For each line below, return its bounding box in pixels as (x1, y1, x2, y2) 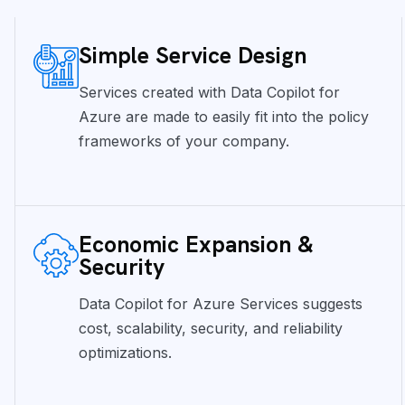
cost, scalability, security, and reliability (79, 318, 344, 337)
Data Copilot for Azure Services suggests (79, 294, 363, 313)
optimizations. (79, 343, 173, 362)
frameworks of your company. (79, 131, 290, 150)
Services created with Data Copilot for (79, 82, 341, 101)
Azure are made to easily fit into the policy (79, 107, 370, 126)
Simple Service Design (79, 40, 307, 71)
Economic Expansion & (79, 229, 315, 259)
